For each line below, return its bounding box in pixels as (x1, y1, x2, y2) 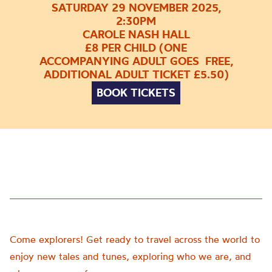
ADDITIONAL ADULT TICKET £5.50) (43, 67, 229, 81)
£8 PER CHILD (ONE (85, 40, 187, 55)
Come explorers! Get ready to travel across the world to (10, 233, 260, 245)
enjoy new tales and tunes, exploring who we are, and (10, 250, 251, 262)
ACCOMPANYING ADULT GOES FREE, (39, 53, 233, 68)
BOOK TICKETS (97, 85, 175, 100)
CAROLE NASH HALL (82, 27, 190, 41)
